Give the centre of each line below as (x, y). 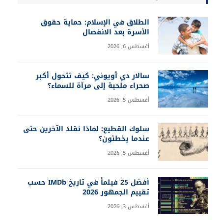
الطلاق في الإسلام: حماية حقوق (95, 22)
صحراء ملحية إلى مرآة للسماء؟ (98, 85)
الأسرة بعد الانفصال (116, 32)
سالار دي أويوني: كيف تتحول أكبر (93, 76)
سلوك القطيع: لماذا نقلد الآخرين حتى (86, 129)
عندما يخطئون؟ (124, 139)
